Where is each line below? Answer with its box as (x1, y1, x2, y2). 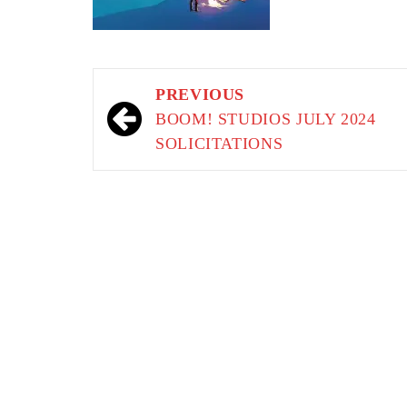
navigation (102, 107, 215, 137)
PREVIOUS (155, 85, 245, 104)
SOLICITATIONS (155, 134, 283, 153)
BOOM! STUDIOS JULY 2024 (155, 110, 376, 128)
